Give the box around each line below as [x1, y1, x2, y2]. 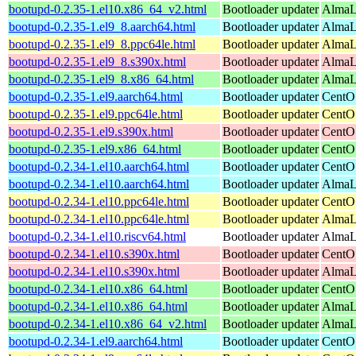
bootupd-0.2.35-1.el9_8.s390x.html [9, 54, 186, 68]
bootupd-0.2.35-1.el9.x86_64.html [9, 141, 181, 156]
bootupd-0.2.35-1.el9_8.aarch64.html [9, 19, 195, 33]
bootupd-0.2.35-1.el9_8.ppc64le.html [9, 37, 195, 51]
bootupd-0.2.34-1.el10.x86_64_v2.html [9, 316, 207, 331]
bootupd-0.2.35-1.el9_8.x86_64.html [9, 72, 194, 86]
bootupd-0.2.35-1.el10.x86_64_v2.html [9, 2, 207, 16]
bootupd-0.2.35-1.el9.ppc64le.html [9, 106, 183, 121]
